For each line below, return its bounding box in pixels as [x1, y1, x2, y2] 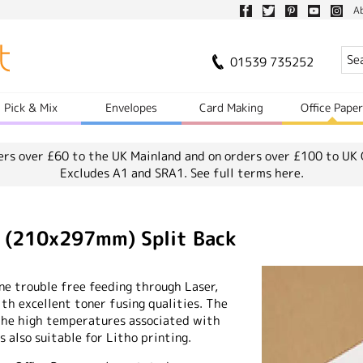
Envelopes [105, 100, 158, 115]
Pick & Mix [4, 100, 58, 115]
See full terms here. [190, 164, 304, 181]
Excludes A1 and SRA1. [59, 164, 190, 181]
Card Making [199, 100, 264, 115]
